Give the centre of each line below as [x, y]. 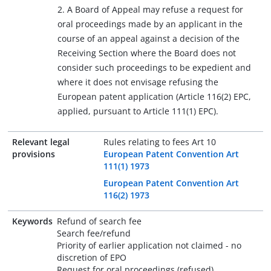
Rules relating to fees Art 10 [159, 142]
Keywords [32, 221]
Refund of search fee [99, 221]
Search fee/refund [94, 233]
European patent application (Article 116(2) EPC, [154, 96]
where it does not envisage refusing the [138, 82]
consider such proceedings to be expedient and [154, 67]
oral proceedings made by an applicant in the [150, 24]
